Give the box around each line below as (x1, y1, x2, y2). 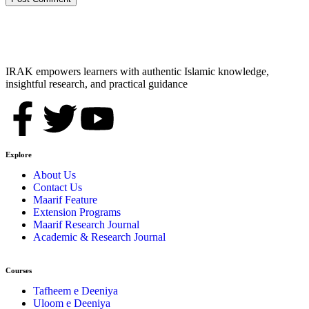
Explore (6, 150, 32, 159)
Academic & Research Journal (33, 230, 166, 243)
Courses (6, 266, 32, 275)
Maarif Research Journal (33, 218, 139, 230)
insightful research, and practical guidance (6, 77, 188, 90)
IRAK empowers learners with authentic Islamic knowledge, (6, 65, 269, 77)
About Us (33, 168, 76, 181)
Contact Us (33, 181, 82, 193)
